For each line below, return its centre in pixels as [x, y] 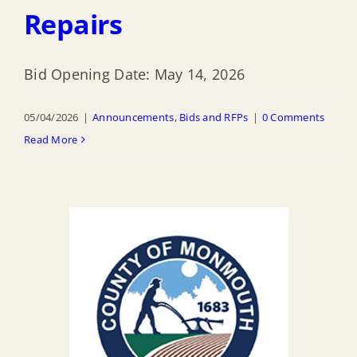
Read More [51, 139]
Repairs [73, 24]
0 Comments [293, 117]
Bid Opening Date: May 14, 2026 [135, 74]
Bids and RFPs [214, 117]
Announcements [133, 117]
